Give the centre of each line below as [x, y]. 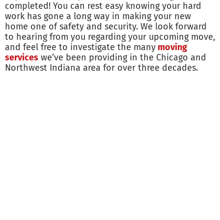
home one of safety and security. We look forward [106, 27]
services [22, 58]
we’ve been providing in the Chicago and [122, 58]
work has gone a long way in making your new [98, 16]
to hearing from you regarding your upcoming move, [110, 37]
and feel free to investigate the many [80, 47]
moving [171, 47]
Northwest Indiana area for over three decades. [101, 68]
